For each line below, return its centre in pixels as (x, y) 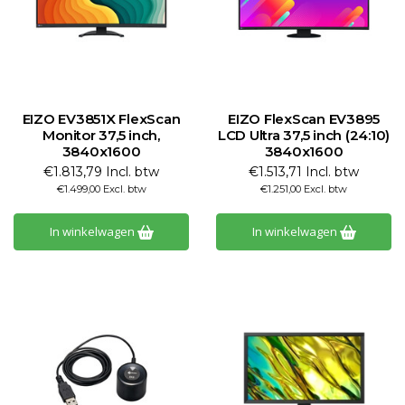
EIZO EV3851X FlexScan (101, 119)
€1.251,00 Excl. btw (304, 189)
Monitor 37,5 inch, (101, 135)
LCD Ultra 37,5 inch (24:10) (304, 135)
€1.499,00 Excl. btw (101, 189)
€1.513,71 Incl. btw (304, 172)
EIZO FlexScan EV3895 (304, 119)
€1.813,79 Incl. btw (101, 172)
